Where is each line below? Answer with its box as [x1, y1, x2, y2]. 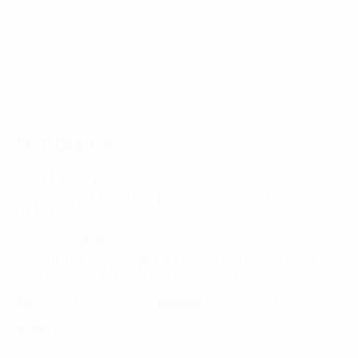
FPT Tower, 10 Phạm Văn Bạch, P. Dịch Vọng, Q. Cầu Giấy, [16, 193, 332, 205]
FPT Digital [16, 136, 113, 157]
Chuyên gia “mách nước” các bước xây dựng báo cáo [16, 86, 296, 98]
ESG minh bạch [16, 103, 96, 115]
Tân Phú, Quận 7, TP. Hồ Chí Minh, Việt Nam [16, 271, 255, 284]
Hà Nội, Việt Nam [16, 210, 109, 223]
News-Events [92, 70, 158, 82]
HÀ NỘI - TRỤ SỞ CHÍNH [16, 175, 148, 186]
